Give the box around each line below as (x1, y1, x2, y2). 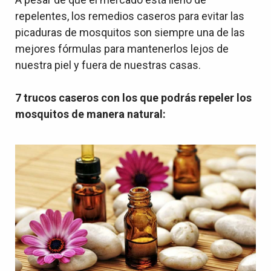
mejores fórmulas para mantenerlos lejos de (15, 42, 229, 55)
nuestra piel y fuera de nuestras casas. (15, 58, 201, 71)
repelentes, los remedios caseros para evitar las (15, 9, 244, 22)
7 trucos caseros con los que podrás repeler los (15, 91, 252, 104)
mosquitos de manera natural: (15, 107, 166, 120)
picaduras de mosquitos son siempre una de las (15, 25, 245, 39)
